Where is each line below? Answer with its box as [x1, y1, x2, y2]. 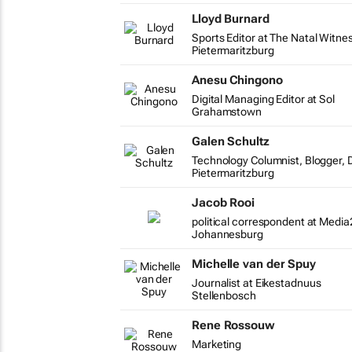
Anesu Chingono [192, 73, 283, 87]
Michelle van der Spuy [192, 257, 316, 271]
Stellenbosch [192, 289, 256, 302]
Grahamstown [192, 105, 262, 118]
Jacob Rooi [192, 196, 255, 210]
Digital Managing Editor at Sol [192, 93, 335, 105]
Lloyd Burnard [192, 12, 269, 26]
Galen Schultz [192, 134, 269, 148]
